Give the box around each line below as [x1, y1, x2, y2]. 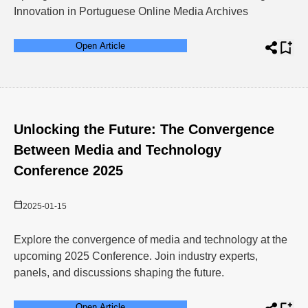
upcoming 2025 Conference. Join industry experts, [14, 250, 258, 262]
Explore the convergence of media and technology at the [14, 234, 287, 245]
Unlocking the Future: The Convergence [14, 122, 274, 137]
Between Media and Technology [14, 142, 221, 157]
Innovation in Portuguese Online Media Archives [14, 5, 248, 17]
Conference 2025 [14, 163, 123, 178]
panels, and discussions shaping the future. [14, 267, 227, 278]
